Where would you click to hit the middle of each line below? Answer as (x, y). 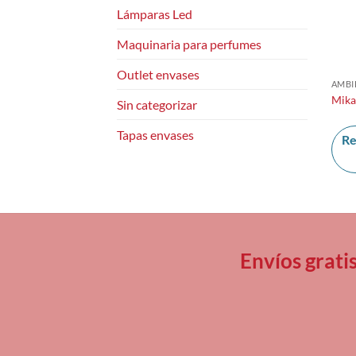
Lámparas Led (155, 14)
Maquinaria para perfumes (189, 44)
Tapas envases (155, 135)
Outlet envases (158, 75)
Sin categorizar (157, 105)
